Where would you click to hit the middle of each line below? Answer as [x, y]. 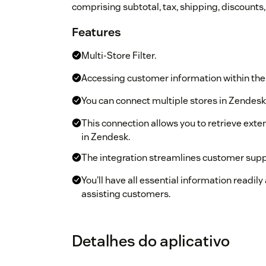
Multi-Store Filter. [119, 56]
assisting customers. [126, 194]
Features [96, 32]
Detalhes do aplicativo [151, 241]
